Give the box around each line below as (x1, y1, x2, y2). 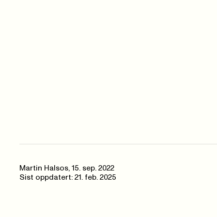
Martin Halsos (19, 164, 68, 172)
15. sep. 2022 (72, 164, 114, 172)
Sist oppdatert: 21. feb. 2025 (19, 173, 116, 181)
